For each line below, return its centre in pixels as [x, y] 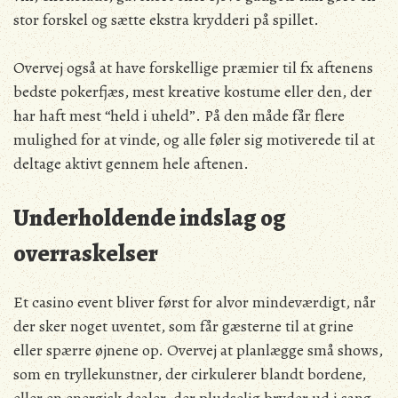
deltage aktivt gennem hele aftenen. [131, 164]
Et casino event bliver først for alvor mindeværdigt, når [195, 302]
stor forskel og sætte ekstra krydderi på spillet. [166, 20]
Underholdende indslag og [150, 218]
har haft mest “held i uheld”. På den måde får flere [179, 116]
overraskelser [86, 254]
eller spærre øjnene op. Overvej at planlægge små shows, [198, 350]
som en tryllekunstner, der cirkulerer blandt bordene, [190, 374]
